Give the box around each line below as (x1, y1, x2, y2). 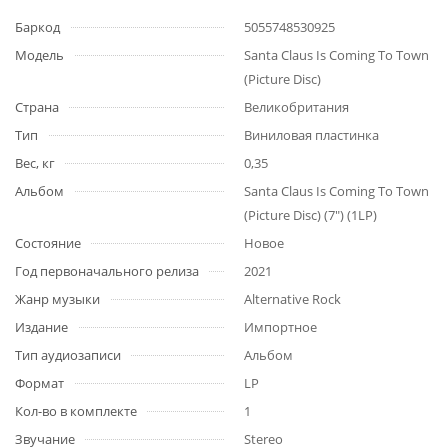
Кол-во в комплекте (15, 402, 137, 420)
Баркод (15, 18, 60, 36)
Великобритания (244, 98, 349, 116)
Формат (15, 374, 64, 392)
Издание (15, 318, 68, 336)
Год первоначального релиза (15, 262, 199, 280)
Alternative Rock (244, 290, 341, 308)
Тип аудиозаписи (15, 346, 121, 364)
